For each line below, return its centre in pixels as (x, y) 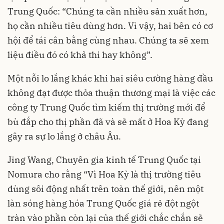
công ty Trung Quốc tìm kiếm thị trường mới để (106, 107)
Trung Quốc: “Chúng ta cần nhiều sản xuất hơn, (107, 11)
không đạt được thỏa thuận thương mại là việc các (111, 93)
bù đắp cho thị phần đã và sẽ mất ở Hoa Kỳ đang (108, 122)
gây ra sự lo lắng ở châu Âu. (64, 136)
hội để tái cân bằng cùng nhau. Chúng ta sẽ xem (108, 40)
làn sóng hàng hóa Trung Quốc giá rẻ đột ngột (103, 203)
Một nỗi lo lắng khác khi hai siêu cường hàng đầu (110, 78)
